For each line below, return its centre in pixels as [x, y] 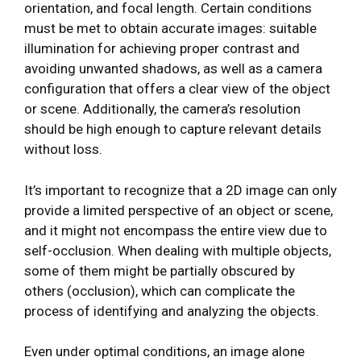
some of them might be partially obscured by [160, 270]
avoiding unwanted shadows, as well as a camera [173, 69]
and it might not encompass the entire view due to [176, 230]
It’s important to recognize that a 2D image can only [180, 190]
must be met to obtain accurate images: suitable [170, 29]
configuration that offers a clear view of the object [177, 89]
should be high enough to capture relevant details [173, 129]
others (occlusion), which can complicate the [160, 290]
